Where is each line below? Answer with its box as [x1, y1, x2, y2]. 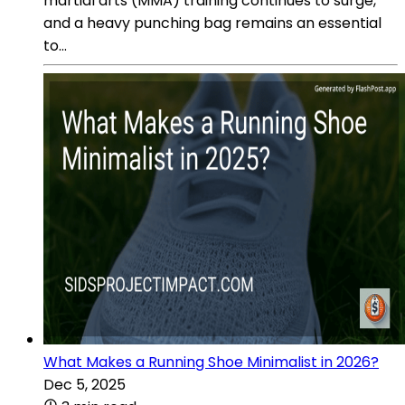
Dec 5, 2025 [43, 373, 126, 395]
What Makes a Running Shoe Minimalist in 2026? [43, 351, 379, 372]
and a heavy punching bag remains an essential [43, 12, 381, 33]
